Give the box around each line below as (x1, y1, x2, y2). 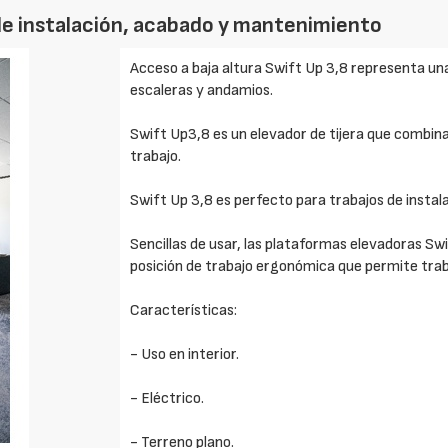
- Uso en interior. (130, 345, 240, 364)
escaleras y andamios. (130, 81, 274, 100)
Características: (130, 301, 238, 320)
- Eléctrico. (130, 389, 205, 408)
